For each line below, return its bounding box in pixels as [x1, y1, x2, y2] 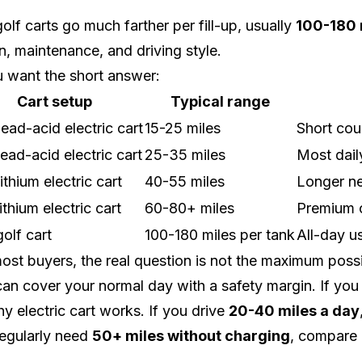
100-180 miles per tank [145, 226, 295, 244]
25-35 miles [145, 146, 225, 164]
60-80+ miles [145, 200, 234, 217]
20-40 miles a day [229, 302, 360, 320]
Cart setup [16, 93, 92, 111]
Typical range [170, 93, 270, 111]
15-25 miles [145, 120, 221, 137]
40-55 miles [145, 173, 225, 191]
